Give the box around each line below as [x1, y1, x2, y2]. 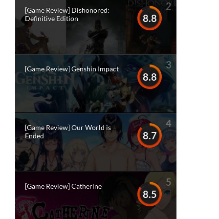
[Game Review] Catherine [25, 182, 102, 190]
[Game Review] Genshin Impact [25, 65, 119, 73]
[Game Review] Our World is [25, 123, 111, 131]
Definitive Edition [25, 14, 78, 22]
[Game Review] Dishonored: [25, 6, 109, 14]
